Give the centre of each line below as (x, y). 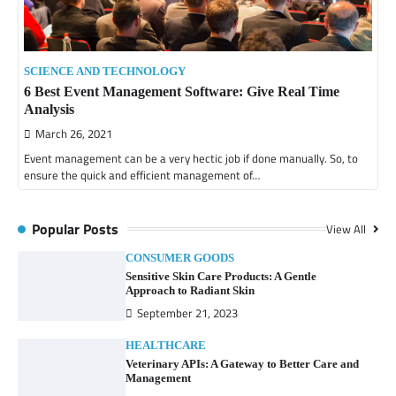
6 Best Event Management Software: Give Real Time (182, 91)
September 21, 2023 (188, 313)
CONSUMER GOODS (180, 258)
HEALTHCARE (166, 345)
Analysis (49, 109)
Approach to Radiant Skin (190, 290)
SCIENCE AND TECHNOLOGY (105, 71)
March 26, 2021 (74, 133)
